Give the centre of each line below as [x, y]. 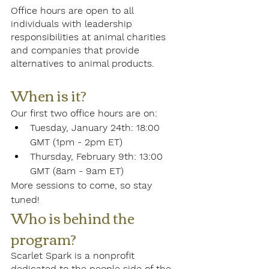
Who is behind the [74, 218]
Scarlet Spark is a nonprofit [74, 256]
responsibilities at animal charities [90, 37]
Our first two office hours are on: [84, 113]
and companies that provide [77, 50]
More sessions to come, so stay [83, 186]
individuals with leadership [73, 24]
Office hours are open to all [74, 11]
